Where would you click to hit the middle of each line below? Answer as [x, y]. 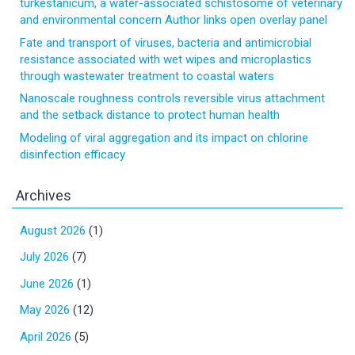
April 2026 [46, 336]
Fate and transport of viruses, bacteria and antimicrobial [166, 42]
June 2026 [47, 283]
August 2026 [53, 230]
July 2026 [44, 257]
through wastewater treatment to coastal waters [147, 76]
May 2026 [45, 310]
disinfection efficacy [73, 154]
